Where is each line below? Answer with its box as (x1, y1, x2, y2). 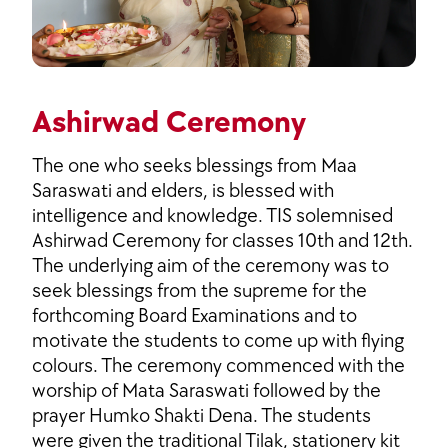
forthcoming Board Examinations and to (32, 304, 357, 329)
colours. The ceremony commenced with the (32, 354, 405, 379)
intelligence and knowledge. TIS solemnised (32, 204, 393, 229)
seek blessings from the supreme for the (32, 279, 367, 304)
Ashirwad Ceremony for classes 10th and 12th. (32, 229, 413, 254)
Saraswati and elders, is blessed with (32, 179, 334, 204)
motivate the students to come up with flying (32, 329, 404, 354)
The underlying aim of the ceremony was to (32, 254, 389, 279)
